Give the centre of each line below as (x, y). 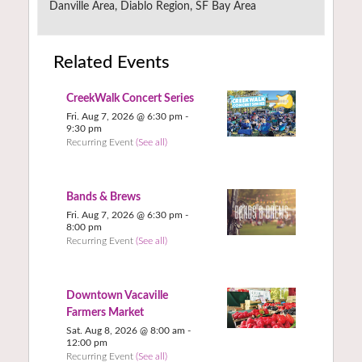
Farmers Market (105, 313)
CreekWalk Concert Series (130, 99)
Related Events (112, 63)
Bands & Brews (103, 198)
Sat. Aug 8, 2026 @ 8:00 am (125, 331)
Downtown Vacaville (117, 296)
